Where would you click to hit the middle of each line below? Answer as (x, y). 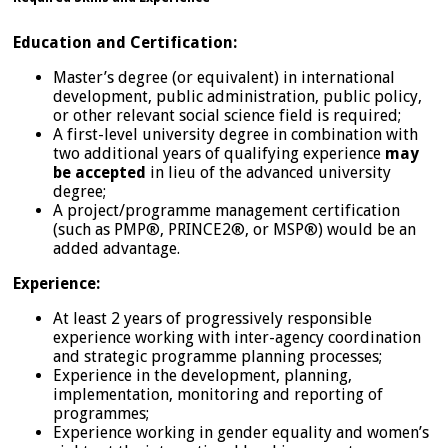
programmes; (101, 413)
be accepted (99, 172)
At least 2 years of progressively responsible (212, 318)
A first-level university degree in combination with (235, 134)
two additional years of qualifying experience (219, 153)
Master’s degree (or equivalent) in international (224, 77)
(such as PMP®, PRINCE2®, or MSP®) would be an (234, 229)
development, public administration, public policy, (237, 96)
